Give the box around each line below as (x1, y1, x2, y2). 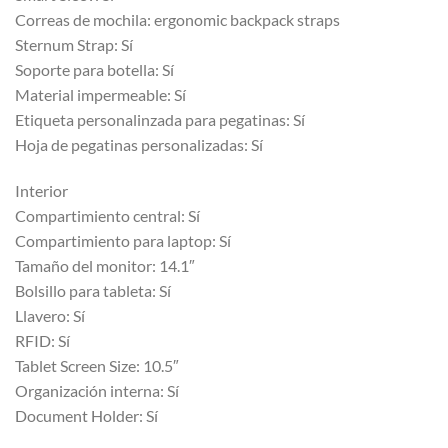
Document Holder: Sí (15, 406, 158, 426)
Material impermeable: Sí (15, 85, 186, 105)
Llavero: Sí (15, 306, 85, 326)
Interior (15, 181, 68, 201)
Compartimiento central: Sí (15, 206, 200, 226)
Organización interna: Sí (15, 381, 179, 401)
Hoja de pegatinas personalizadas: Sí (15, 135, 263, 155)
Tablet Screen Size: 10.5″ (15, 356, 179, 376)
